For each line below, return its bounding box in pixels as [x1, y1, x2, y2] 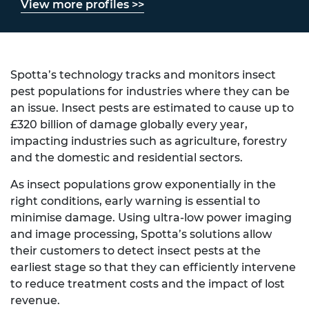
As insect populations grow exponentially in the [10, 178, 276, 191]
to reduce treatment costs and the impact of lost [10, 277, 285, 290]
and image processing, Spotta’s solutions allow [10, 228, 272, 241]
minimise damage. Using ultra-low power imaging [10, 211, 292, 224]
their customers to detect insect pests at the [10, 244, 261, 257]
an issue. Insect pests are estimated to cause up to [10, 101, 294, 114]
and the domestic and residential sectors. [10, 151, 243, 164]
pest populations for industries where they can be [10, 85, 290, 98]
